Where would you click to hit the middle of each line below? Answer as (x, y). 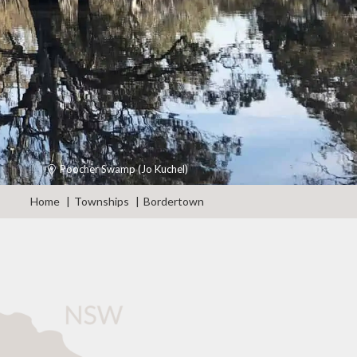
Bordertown (174, 201)
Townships (102, 201)
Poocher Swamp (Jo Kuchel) (124, 169)
